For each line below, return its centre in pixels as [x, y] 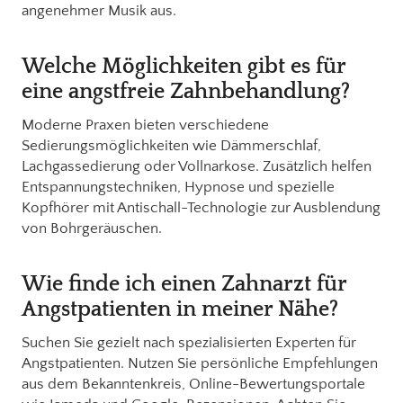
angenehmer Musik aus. [99, 10]
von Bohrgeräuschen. [92, 228]
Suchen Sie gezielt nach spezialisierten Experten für [189, 342]
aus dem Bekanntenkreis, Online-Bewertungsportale [193, 384]
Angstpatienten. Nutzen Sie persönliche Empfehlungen [200, 363]
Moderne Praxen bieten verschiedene [145, 125]
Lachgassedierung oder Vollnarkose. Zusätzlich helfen [197, 166]
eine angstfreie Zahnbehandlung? [186, 91]
